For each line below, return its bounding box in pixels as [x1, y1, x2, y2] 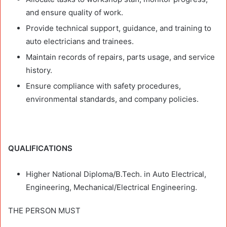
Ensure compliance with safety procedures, [26, 81, 181, 91]
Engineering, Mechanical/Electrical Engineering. [26, 182, 197, 192]
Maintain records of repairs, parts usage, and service [26, 52, 215, 62]
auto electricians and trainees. [26, 36, 134, 46]
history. [26, 65, 52, 75]
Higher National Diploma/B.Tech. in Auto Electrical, [26, 169, 206, 179]
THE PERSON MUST [8, 205, 81, 215]
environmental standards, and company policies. [26, 94, 199, 104]
